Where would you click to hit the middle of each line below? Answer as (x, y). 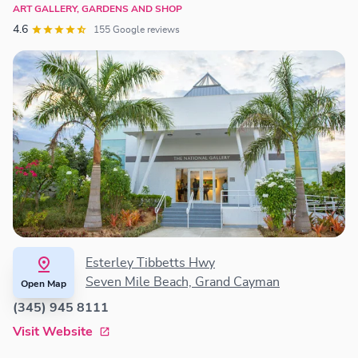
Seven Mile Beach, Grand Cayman (183, 282)
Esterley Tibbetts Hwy (150, 263)
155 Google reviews (146, 30)
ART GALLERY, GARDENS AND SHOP (97, 9)
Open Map (44, 284)
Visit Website (53, 332)
